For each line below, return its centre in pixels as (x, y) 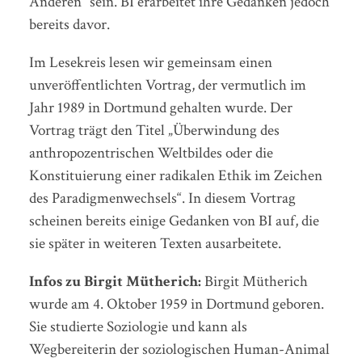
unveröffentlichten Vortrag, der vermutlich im (167, 86)
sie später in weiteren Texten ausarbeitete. (155, 244)
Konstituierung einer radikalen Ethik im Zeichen (175, 176)
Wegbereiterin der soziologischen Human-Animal (179, 350)
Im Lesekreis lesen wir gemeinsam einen (150, 63)
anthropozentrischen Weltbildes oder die (151, 154)
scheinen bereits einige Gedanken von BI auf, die (174, 221)
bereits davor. (69, 24)
